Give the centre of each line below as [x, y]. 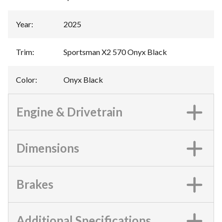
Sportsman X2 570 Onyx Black [115, 52]
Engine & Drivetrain [69, 112]
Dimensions [48, 148]
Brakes [35, 184]
